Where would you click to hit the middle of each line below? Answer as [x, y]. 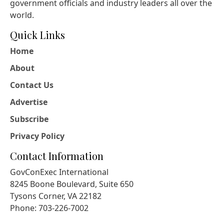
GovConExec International [59, 172]
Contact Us [32, 85]
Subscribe [29, 119]
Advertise [29, 102]
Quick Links [37, 34]
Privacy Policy [37, 136]
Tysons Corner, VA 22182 [56, 196]
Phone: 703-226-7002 [49, 208]
